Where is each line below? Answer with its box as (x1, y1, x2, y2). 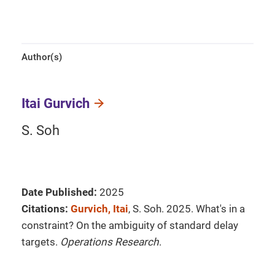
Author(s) (21, 52, 63, 63)
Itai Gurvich (21, 96, 90, 111)
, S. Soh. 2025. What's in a (128, 203, 245, 215)
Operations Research (60, 236, 159, 248)
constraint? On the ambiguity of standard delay (21, 219, 238, 231)
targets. (21, 236, 60, 248)
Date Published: (21, 186, 97, 198)
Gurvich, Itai (71, 203, 128, 215)
